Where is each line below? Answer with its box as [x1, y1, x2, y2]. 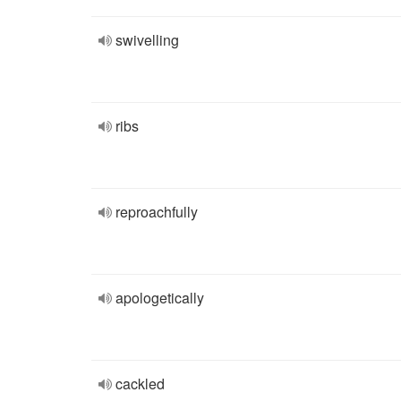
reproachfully [115, 201, 198, 222]
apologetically [115, 287, 204, 308]
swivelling [115, 30, 179, 50]
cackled [115, 373, 165, 394]
